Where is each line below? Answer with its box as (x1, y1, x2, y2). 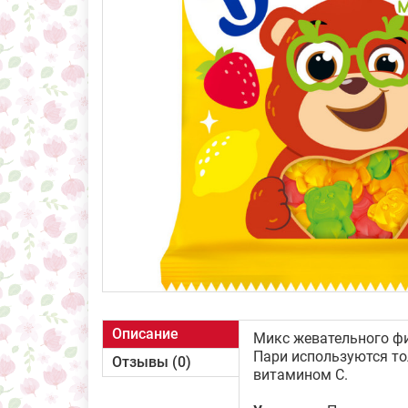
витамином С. (253, 366, 348, 383)
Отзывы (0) (112, 353, 191, 371)
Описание (112, 325, 178, 342)
